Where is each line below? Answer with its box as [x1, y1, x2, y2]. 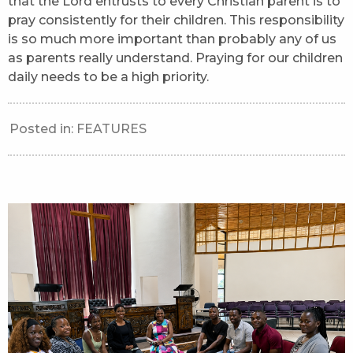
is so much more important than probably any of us [8, 31, 336, 46]
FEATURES [76, 121, 147, 136]
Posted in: [9, 121, 76, 136]
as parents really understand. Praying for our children [8, 50, 343, 65]
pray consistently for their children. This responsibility [8, 12, 344, 28]
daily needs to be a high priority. [8, 69, 209, 84]
